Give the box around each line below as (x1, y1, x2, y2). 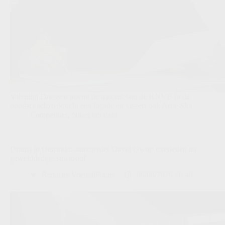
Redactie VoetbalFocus (42, 170, 115, 179)
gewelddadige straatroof (10, 154, 86, 163)
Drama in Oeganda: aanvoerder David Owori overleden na (10, 145, 196, 154)
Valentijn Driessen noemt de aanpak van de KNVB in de (10, 92, 190, 101)
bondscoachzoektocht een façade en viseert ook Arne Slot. (10, 101, 194, 110)
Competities (30, 110, 68, 120)
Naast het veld (72, 110, 117, 120)
